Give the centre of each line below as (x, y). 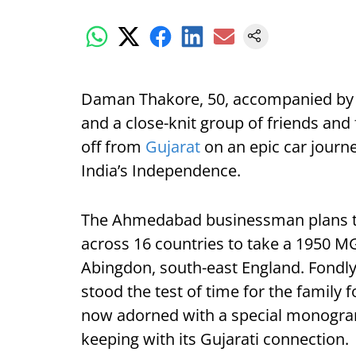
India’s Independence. (161, 170)
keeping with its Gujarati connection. (215, 339)
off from (113, 147)
